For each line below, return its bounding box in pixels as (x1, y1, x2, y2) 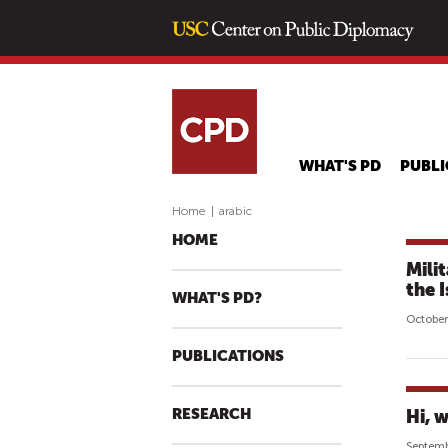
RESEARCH (172, 406, 251, 423)
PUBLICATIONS (172, 348, 284, 365)
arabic (219, 204, 252, 218)
